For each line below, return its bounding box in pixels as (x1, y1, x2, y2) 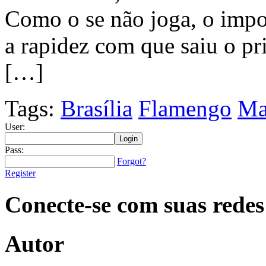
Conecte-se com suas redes (5, 191, 264, 217)
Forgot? (117, 156, 146, 166)
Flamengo (138, 95, 232, 121)
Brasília (61, 95, 132, 121)
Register (5, 167, 36, 178)
